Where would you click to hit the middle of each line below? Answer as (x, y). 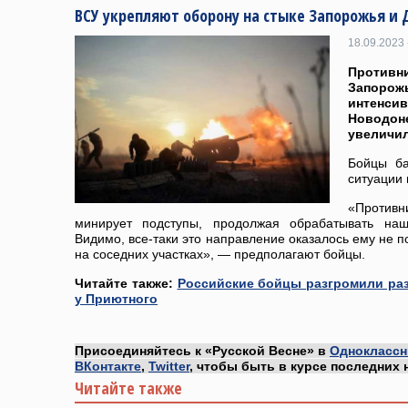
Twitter (169, 366)
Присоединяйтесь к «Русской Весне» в (202, 351)
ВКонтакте (108, 366)
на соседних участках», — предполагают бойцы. (220, 254)
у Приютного (116, 299)
